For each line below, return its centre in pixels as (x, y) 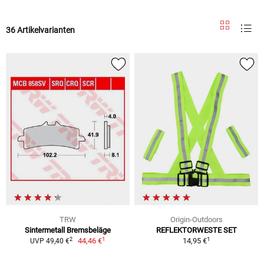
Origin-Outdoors (196, 220)
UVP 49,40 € (49, 241)
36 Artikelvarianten (40, 30)
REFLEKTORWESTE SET (196, 230)
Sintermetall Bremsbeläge (68, 230)
